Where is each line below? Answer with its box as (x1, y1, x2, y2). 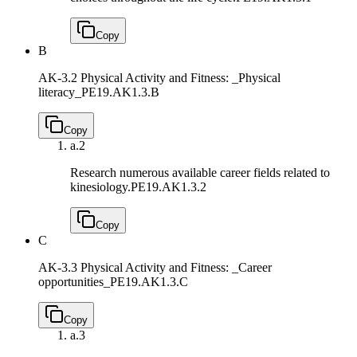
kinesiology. (70, 180, 131, 194)
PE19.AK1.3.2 (131, 180, 206, 194)
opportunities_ (38, 275, 110, 289)
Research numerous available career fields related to (70, 166, 330, 180)
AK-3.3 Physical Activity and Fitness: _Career (38, 261, 272, 275)
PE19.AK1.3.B (81, 85, 159, 100)
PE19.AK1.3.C (110, 275, 188, 289)
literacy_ (38, 85, 81, 100)
